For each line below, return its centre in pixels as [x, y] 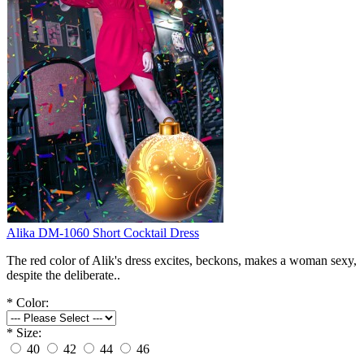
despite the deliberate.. [63, 275]
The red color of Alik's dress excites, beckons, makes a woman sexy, [182, 260]
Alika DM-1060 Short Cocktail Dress [103, 232]
